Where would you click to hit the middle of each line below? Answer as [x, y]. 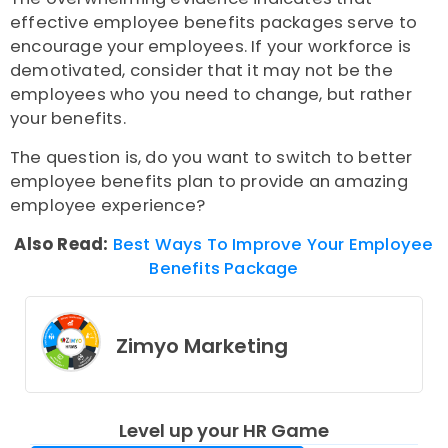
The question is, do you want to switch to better [211, 158]
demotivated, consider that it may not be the [201, 71]
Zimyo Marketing [202, 346]
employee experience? [107, 206]
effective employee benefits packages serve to [214, 23]
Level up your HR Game [224, 431]
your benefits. [68, 119]
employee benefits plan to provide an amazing [209, 182]
